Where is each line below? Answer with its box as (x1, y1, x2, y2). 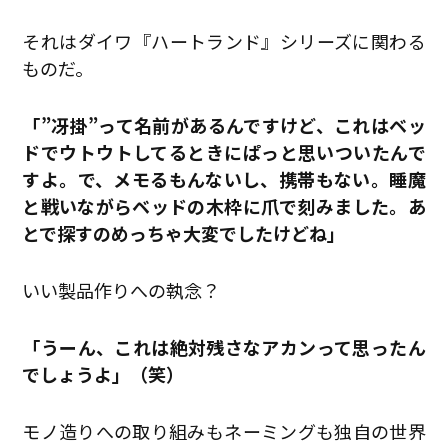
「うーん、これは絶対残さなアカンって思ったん (22, 334, 426, 361)
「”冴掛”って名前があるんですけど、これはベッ (22, 112, 426, 139)
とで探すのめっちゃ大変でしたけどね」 (22, 220, 346, 247)
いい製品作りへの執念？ (22, 277, 221, 304)
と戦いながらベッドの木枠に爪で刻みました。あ (22, 193, 426, 220)
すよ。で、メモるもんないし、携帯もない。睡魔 (22, 166, 426, 193)
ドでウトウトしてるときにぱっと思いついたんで (22, 139, 426, 166)
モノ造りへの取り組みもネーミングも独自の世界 (22, 418, 426, 445)
